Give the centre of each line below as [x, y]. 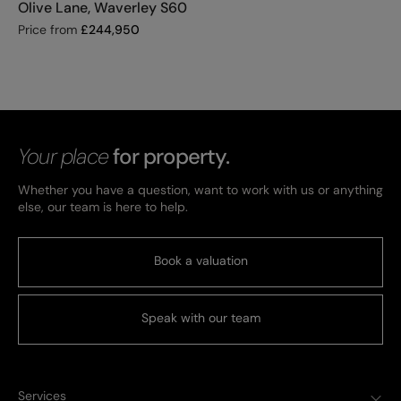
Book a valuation [200, 261]
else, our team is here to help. [103, 207]
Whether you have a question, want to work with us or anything [200, 190]
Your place [63, 157]
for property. [169, 157]
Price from [47, 30]
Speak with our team [200, 318]
